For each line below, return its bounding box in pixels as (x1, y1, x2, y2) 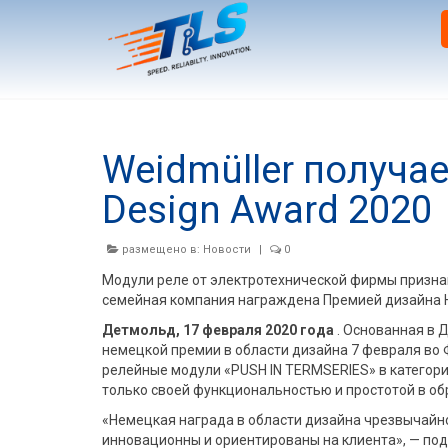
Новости (203, 242, 251, 256)
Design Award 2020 (102, 187, 432, 232)
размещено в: (119, 242, 203, 256)
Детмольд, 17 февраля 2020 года (102, 321, 337, 338)
